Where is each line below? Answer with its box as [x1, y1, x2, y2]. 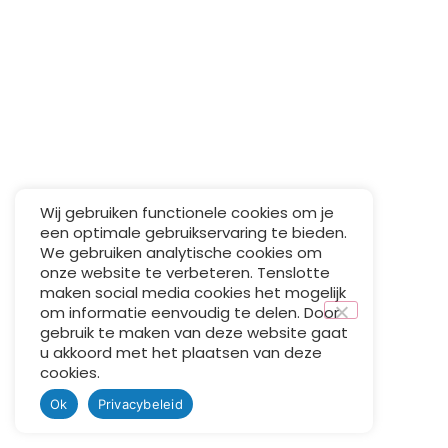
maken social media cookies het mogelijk [40, 282, 346, 303]
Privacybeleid [97, 395, 183, 412]
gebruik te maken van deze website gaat [40, 322, 348, 343]
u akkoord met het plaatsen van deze [40, 342, 322, 363]
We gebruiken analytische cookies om [40, 242, 322, 263]
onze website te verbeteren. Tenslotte [40, 262, 330, 283]
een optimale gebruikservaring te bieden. [40, 222, 347, 243]
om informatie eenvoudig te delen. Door [40, 302, 339, 323]
